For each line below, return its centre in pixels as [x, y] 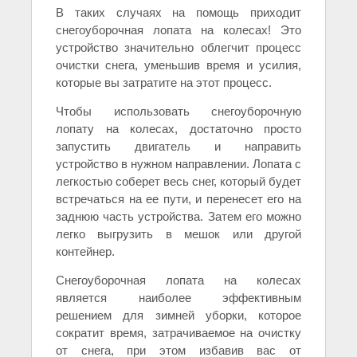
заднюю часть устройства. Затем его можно [178, 217]
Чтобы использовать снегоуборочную [178, 112]
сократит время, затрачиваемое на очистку [178, 333]
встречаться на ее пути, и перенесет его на [178, 199]
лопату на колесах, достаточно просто [178, 129]
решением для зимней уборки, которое [178, 316]
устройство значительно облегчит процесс [178, 48]
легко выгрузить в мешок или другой [178, 234]
